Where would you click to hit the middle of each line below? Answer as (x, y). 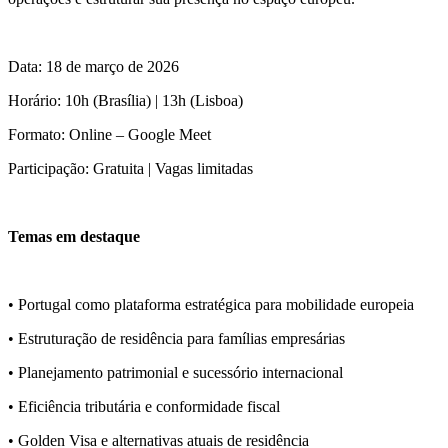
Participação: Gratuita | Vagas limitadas (130, 168)
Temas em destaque (74, 236)
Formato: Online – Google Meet (109, 134)
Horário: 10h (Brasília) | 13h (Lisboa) (125, 100)
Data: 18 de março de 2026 (93, 66)
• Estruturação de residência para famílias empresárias (176, 338)
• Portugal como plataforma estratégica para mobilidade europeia (211, 304)
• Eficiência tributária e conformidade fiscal (144, 406)
